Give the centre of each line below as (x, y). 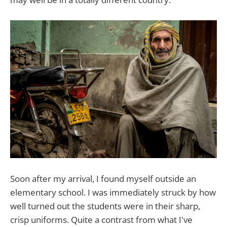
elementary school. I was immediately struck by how (113, 193)
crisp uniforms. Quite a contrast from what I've (101, 220)
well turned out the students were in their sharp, (105, 206)
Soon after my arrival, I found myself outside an (103, 179)
